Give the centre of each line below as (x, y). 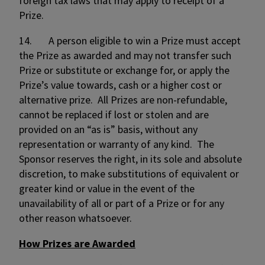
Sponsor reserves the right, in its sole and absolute (130, 159)
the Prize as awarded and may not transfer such (125, 55)
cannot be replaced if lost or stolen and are (114, 114)
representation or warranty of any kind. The (117, 144)
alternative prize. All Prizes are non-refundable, (123, 100)
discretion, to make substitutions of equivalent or (129, 174)
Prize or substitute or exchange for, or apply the (124, 70)
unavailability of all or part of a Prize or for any (122, 203)
